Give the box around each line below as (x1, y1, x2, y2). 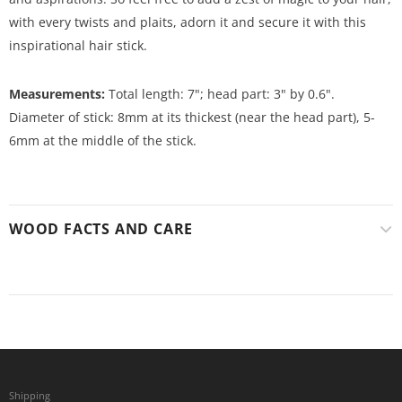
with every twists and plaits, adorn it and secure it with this (9, 13, 366, 31)
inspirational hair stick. (9, 37, 147, 55)
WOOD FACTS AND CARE (9, 219, 194, 240)
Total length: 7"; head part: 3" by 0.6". (105, 85, 335, 103)
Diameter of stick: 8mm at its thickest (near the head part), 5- (9, 109, 375, 127)
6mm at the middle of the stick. (9, 132, 197, 150)
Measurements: (9, 85, 105, 103)
